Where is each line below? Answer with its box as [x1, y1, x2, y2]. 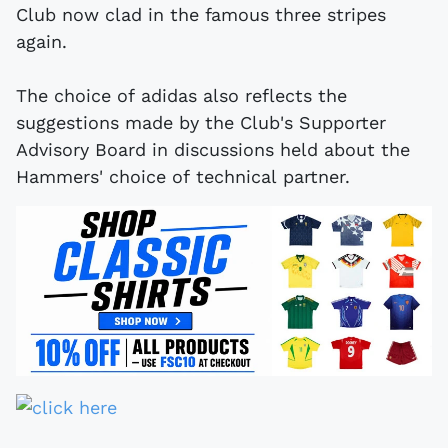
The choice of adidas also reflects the [16, 84, 347, 106]
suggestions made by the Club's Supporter [16, 111, 386, 133]
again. [16, 30, 67, 52]
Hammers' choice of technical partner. [16, 165, 350, 187]
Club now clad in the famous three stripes [16, 3, 386, 25]
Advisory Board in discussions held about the [16, 138, 410, 160]
